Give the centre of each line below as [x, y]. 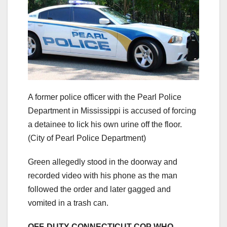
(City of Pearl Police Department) [87, 138]
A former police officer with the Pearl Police [105, 97]
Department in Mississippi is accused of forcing [112, 111]
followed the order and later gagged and [99, 190]
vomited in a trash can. [68, 203]
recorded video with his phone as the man [103, 176]
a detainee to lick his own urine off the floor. [105, 125]
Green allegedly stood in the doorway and [103, 162]
